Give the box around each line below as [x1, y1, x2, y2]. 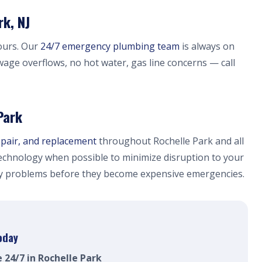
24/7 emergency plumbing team [40, 40, 180, 53]
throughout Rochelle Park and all [96, 135, 244, 147]
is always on [180, 40, 235, 53]
